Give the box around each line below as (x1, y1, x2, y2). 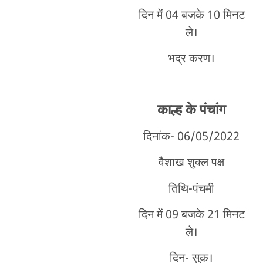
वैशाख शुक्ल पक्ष (159, 156, 225, 171)
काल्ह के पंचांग (157, 101, 226, 120)
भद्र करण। (168, 52, 215, 68)
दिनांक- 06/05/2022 (143, 129, 240, 145)
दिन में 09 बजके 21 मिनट (138, 208, 245, 224)
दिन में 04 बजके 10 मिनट (138, 8, 245, 23)
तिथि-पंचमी (168, 181, 215, 197)
